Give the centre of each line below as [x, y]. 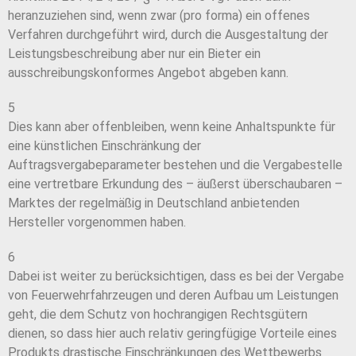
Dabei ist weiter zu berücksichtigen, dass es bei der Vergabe [176, 277]
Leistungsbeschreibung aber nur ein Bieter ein [134, 54]
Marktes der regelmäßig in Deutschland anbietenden [154, 203]
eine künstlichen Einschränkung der [104, 146]
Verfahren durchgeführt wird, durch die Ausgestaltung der [168, 35]
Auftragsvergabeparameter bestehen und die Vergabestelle [175, 165]
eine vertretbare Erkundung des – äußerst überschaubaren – [175, 184]
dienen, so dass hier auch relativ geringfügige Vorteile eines [172, 334]
